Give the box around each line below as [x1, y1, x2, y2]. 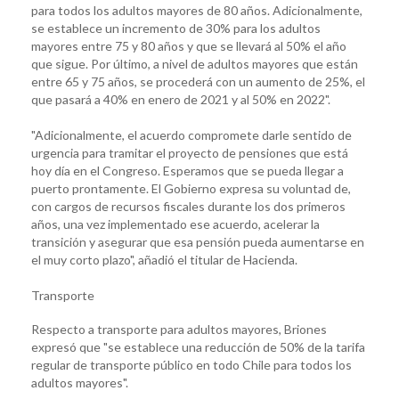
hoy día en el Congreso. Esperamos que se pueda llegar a [31, 162, 344, 178]
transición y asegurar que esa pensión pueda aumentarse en [31, 233, 364, 249]
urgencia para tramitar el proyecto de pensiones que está [31, 144, 348, 160]
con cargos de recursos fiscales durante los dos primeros [31, 198, 346, 214]
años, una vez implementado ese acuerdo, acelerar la [31, 216, 320, 232]
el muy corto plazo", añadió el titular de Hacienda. [31, 251, 297, 267]
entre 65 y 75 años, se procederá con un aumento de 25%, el [31, 73, 365, 89]
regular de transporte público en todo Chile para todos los [31, 356, 352, 372]
